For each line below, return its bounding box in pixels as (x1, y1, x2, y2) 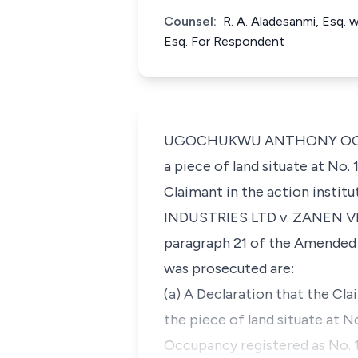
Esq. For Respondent (164, 34, 284, 49)
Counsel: (164, 14, 217, 29)
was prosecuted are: (164, 260, 294, 277)
